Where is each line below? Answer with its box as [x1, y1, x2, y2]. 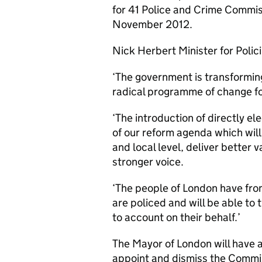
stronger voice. [112, 155, 184, 168]
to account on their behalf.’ [112, 211, 240, 224]
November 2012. [112, 18, 192, 31]
